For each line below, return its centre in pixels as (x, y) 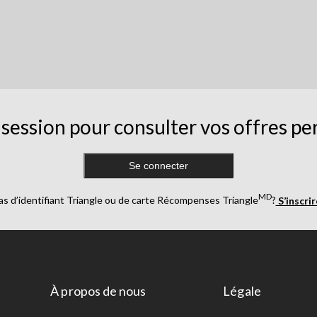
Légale (242, 291)
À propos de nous (98, 291)
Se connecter (158, 165)
